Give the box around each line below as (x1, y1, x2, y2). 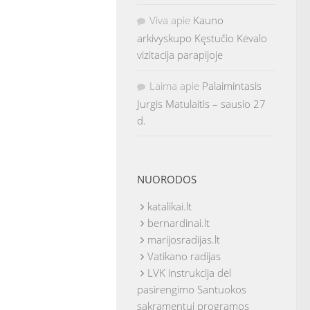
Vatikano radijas (147, 249, 221, 263)
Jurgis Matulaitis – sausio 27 (137, 97, 266, 111)
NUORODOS (137, 172, 197, 186)
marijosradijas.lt (147, 232, 220, 246)
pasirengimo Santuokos (137, 282, 246, 296)
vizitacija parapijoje (137, 48, 223, 62)
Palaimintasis (202, 79, 262, 93)
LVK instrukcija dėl (147, 266, 231, 280)
